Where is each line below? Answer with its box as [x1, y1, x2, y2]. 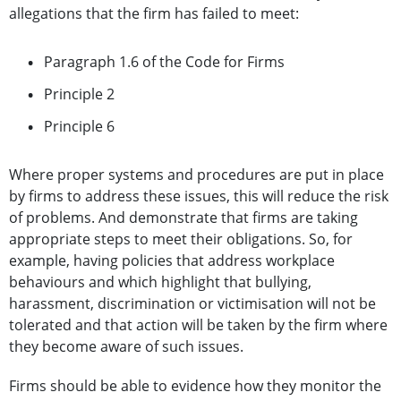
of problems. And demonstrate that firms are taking [9, 208, 358, 228]
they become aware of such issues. [9, 337, 243, 357]
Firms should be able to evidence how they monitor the [9, 376, 381, 397]
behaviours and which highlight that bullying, [9, 272, 311, 293]
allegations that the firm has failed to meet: [9, 4, 299, 24]
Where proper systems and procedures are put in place [9, 165, 384, 185]
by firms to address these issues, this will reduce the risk [9, 186, 388, 207]
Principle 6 [44, 116, 115, 137]
